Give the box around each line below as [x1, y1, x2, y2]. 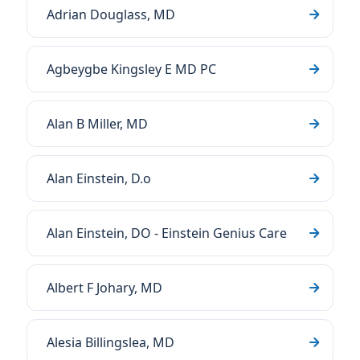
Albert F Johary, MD [47, 279, 162, 297]
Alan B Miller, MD [47, 115, 148, 133]
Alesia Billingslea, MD [47, 333, 174, 351]
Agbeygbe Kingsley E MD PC [47, 60, 216, 78]
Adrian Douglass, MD [47, 6, 175, 23]
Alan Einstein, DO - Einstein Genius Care [47, 224, 287, 242]
